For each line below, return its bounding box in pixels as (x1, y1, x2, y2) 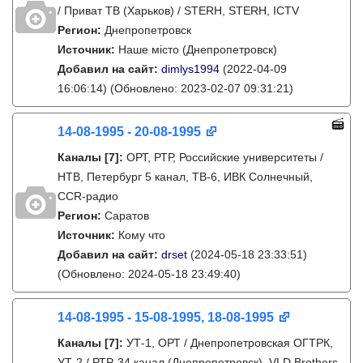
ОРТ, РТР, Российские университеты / (126, 151, 323, 164)
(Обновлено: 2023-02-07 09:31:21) (107, 82, 293, 95)
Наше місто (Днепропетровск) (118, 43, 277, 56)
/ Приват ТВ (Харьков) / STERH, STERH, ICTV (58, 4, 299, 17)
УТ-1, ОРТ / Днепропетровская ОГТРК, (126, 336, 333, 349)
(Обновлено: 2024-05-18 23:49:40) (58, 267, 241, 280)
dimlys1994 (161, 62, 220, 75)
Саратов (105, 209, 149, 222)
